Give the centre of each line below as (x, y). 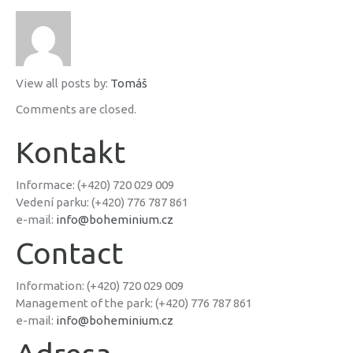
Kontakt (71, 152)
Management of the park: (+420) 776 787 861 (134, 303)
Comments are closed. (76, 109)
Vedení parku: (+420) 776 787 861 (102, 202)
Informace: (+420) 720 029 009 (95, 184)
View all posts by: (63, 83)
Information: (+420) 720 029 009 (100, 285)
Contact (69, 253)
